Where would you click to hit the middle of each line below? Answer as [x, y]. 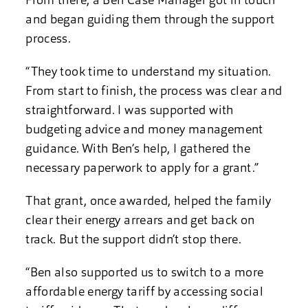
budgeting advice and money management [144, 130]
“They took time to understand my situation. [148, 73]
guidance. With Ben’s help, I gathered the [138, 150]
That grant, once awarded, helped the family [148, 202]
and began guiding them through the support [150, 20]
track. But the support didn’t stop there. [134, 240]
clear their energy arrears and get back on [140, 221]
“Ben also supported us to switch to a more [145, 273]
